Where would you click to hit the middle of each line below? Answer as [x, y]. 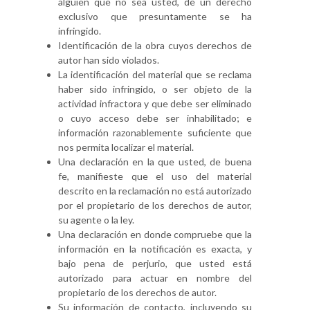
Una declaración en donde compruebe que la [155, 234]
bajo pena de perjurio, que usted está [155, 263]
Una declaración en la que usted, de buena [155, 162]
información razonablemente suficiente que [155, 133]
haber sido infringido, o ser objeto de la [155, 89]
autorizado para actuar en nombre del [155, 278]
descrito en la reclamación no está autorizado [155, 191]
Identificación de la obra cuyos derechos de [155, 45]
